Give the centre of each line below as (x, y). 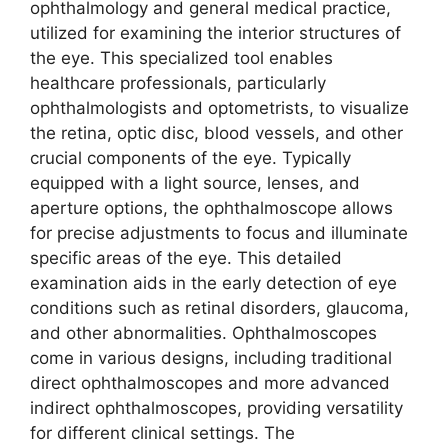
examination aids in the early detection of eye (213, 283)
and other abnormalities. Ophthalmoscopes (203, 333)
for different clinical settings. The (162, 433)
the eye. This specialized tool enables (181, 58)
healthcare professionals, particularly (178, 83)
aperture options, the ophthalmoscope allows (211, 208)
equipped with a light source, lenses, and (195, 183)
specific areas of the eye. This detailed (186, 258)
